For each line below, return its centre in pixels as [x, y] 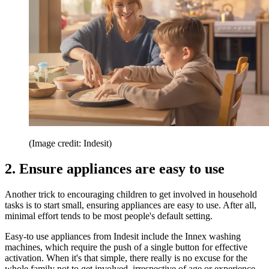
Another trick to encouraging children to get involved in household [131, 194]
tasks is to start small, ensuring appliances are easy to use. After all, [131, 205]
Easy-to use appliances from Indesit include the [95, 236]
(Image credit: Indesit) [70, 144]
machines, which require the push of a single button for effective [126, 247]
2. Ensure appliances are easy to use [115, 169]
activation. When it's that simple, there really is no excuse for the [126, 258]
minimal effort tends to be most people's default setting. [109, 216]
